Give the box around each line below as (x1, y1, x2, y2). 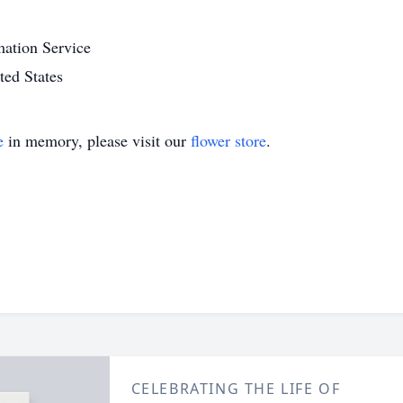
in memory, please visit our (4, 130, 191, 151)
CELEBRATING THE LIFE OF (130, 379, 341, 399)
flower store (191, 130, 266, 151)
